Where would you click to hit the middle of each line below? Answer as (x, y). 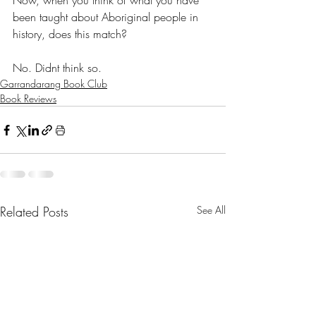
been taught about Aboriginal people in (107, 17)
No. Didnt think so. (57, 68)
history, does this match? (70, 34)
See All (211, 210)
